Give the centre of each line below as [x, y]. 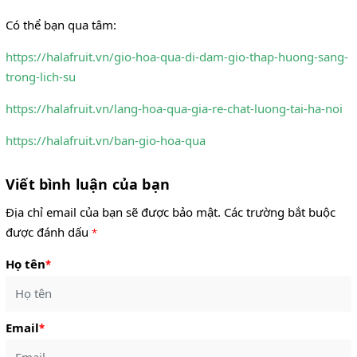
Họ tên [25, 263]
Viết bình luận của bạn [88, 184]
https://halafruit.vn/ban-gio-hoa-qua [106, 140]
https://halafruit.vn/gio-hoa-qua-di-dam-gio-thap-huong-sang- [177, 56]
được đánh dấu [49, 231]
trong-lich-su [41, 76]
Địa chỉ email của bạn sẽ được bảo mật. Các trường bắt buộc [171, 212]
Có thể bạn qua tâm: [61, 24]
